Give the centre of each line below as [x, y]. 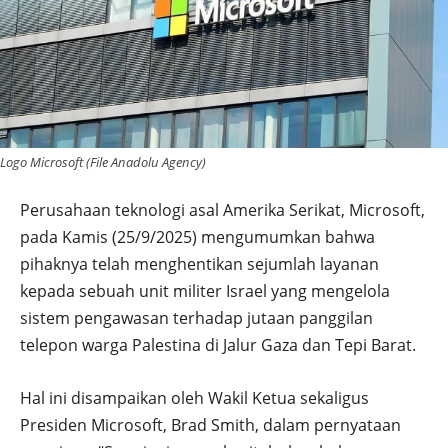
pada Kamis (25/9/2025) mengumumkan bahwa [197, 236]
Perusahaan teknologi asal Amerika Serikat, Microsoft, [222, 209]
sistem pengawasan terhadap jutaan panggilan [196, 317]
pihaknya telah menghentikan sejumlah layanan [199, 263]
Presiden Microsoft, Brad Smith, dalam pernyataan [210, 424]
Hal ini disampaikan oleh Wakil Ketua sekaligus [194, 397]
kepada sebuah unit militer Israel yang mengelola [205, 290]
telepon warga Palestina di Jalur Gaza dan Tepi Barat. [218, 344]
